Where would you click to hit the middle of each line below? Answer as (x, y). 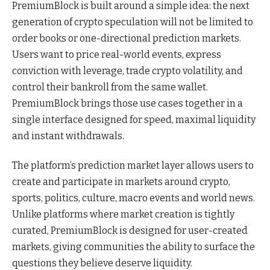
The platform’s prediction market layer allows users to (133, 166)
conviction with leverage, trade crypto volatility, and (127, 71)
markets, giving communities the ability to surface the (133, 247)
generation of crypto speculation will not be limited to (133, 22)
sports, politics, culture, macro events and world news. (133, 198)
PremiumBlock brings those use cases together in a (127, 103)
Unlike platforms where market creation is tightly (123, 215)
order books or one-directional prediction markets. (127, 38)
